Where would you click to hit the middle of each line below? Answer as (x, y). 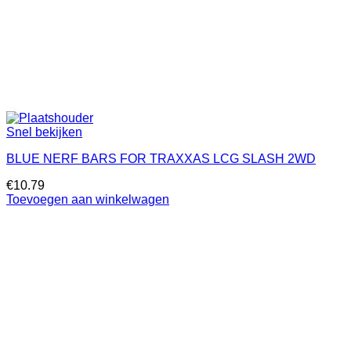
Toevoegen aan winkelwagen (88, 199)
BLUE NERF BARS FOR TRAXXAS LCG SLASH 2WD (161, 159)
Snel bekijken (44, 132)
